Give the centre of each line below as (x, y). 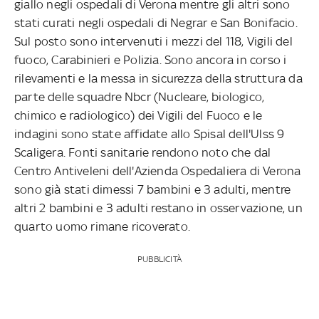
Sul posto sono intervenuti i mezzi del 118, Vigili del (153, 41)
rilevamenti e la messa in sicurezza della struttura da (158, 78)
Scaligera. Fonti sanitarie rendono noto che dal (143, 152)
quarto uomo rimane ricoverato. (102, 226)
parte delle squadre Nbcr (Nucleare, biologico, (140, 96)
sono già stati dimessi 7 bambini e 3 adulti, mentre (153, 189)
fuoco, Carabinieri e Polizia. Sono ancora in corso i (151, 59)
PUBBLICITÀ (159, 259)
